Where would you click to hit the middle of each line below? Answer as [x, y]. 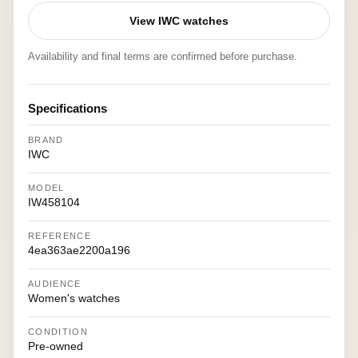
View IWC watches [179, 21]
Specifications [68, 108]
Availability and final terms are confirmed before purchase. [163, 56]
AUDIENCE [55, 284]
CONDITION [58, 332]
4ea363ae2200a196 [79, 250]
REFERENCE [60, 236]
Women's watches [74, 298]
